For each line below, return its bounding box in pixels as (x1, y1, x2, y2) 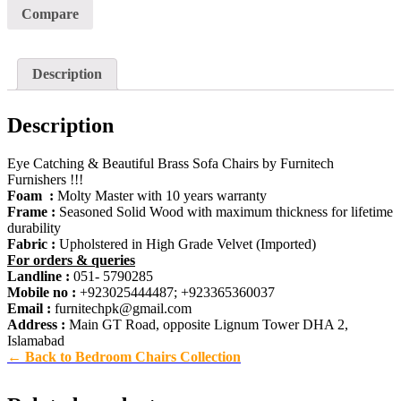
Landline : (7, 269, 70, 285)
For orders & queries (7, 252, 135, 269)
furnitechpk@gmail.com (51, 301, 192, 317)
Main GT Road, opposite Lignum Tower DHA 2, (65, 317, 348, 333)
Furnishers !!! (7, 172, 83, 188)
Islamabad (7, 333, 64, 349)
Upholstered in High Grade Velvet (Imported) (55, 236, 316, 252)
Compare (21, 5, 79, 21)
